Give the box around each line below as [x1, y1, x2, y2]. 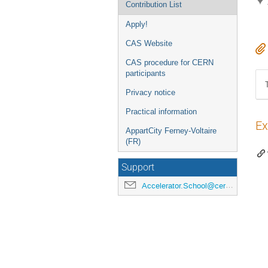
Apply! [126, 20, 148, 29]
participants [126, 69, 166, 78]
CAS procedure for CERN [126, 58, 214, 67]
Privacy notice [126, 88, 175, 97]
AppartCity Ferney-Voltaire [126, 126, 217, 135]
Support [121, 162, 154, 173]
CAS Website [126, 39, 172, 48]
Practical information [126, 107, 197, 116]
